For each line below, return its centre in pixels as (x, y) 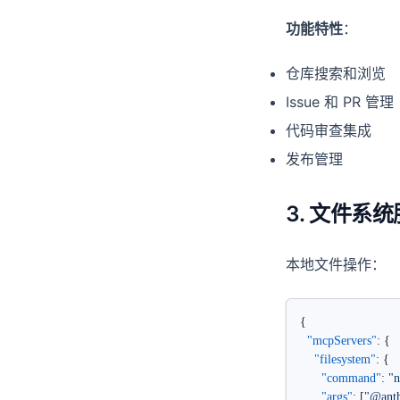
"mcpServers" (338, 341)
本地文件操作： (336, 264)
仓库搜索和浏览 (336, 73)
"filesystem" (338, 359)
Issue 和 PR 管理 (340, 102)
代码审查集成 (329, 130)
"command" (341, 378)
